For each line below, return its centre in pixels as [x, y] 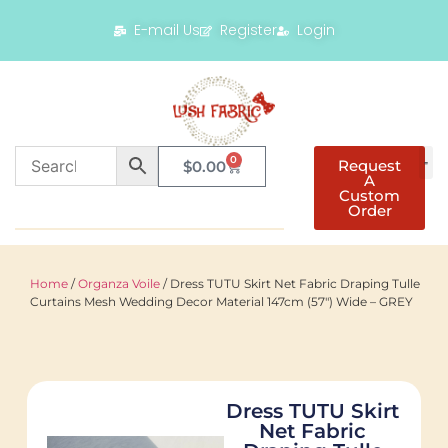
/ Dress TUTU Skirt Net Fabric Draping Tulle [290, 284]
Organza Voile [119, 284]
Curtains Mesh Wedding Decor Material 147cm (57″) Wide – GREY [221, 302]
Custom [370, 196]
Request [370, 166]
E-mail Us [166, 30]
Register [248, 30]
